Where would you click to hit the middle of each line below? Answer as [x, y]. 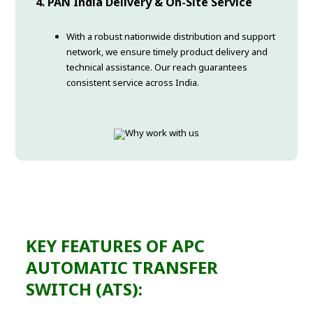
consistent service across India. [133, 83]
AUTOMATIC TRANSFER [122, 268]
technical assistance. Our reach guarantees [157, 67]
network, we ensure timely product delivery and [167, 52]
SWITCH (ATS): [85, 289]
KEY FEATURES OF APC [116, 246]
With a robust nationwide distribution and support [171, 37]
